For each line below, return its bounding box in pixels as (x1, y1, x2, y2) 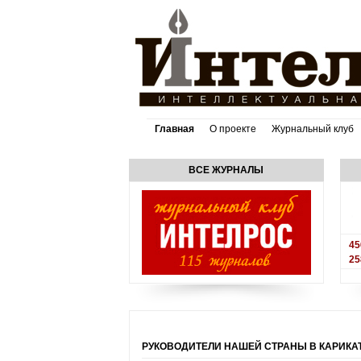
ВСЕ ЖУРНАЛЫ (189, 164, 263, 176)
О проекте (209, 123, 256, 135)
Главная (154, 123, 194, 135)
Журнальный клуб (271, 123, 354, 135)
